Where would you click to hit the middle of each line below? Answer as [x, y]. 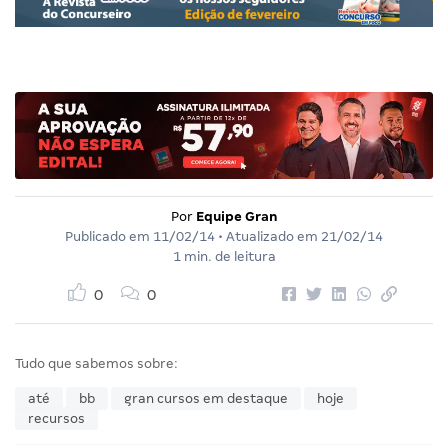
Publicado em [109, 236]
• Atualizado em [268, 236]
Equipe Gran [236, 216]
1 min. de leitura [224, 256]
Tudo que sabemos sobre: [96, 363]
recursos [56, 418]
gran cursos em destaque [206, 398]
